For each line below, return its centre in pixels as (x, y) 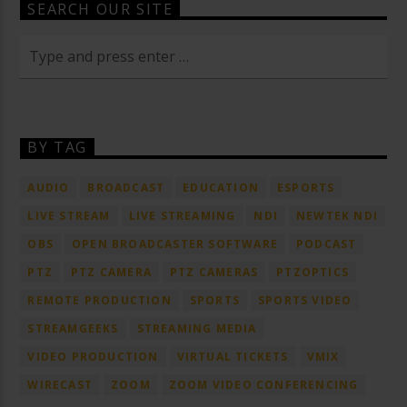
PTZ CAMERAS (214, 273)
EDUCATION (221, 188)
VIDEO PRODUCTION (93, 357)
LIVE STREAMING (182, 216)
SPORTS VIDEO (305, 301)
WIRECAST (60, 385)
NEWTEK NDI (338, 216)
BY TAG (58, 148)
